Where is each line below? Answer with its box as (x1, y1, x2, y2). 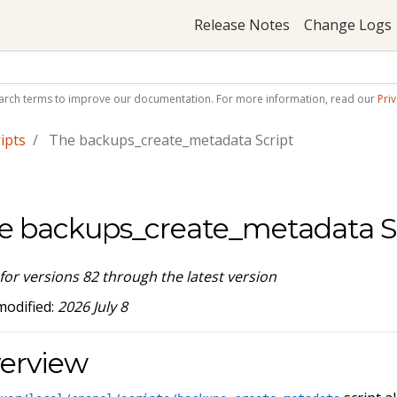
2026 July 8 (58, 296, 128, 316)
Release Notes (193, 15, 290, 35)
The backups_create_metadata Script (44, 130, 293, 151)
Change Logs (303, 15, 392, 35)
